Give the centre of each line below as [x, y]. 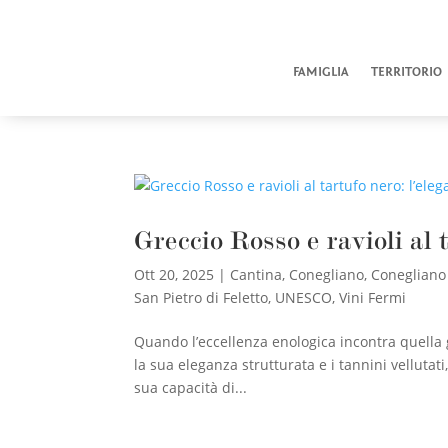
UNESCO [304, 297]
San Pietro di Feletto [201, 297]
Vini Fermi [373, 297]
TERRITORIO [406, 71]
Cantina [256, 274]
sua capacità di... [191, 387]
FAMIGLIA [320, 71]
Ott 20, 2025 [174, 274]
